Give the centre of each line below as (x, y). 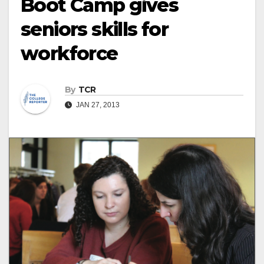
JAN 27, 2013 (97, 105)
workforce (69, 53)
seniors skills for (95, 29)
